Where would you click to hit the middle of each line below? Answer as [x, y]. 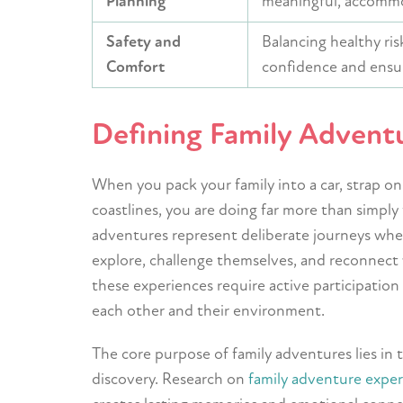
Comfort [135, 67]
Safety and [143, 42]
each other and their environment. [208, 311]
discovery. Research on [170, 379]
